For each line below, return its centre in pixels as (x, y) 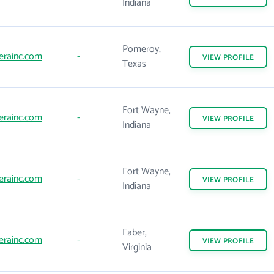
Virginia (137, 247)
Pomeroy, (142, 49)
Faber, (135, 233)
